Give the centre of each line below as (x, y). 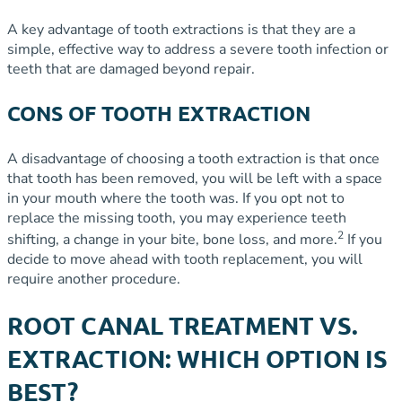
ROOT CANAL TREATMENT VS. (183, 325)
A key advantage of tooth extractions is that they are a (181, 29)
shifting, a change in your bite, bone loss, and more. (172, 239)
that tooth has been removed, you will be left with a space (195, 178)
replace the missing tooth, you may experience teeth (177, 218)
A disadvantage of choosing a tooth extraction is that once (193, 158)
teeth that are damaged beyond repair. (131, 69)
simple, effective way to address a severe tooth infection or (198, 49)
